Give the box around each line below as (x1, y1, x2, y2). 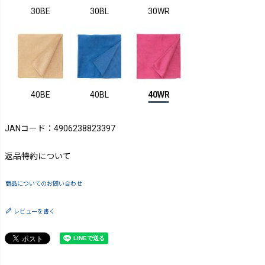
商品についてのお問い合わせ (5, 180, 82, 188)
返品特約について (5, 151, 71, 161)
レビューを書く (14, 208, 55, 215)
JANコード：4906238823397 (5, 124, 115, 134)
